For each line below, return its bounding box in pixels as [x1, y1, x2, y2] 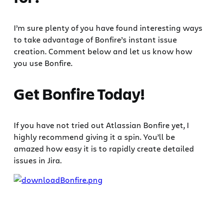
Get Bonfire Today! [14, 83, 145, 105]
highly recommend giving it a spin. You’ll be [14, 131, 175, 142]
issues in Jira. [14, 154, 62, 165]
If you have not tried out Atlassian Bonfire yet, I [14, 119, 189, 130]
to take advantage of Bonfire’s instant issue [14, 34, 177, 44]
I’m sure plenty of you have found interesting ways [14, 22, 202, 33]
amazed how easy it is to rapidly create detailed [14, 143, 194, 153]
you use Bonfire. [14, 57, 72, 68]
